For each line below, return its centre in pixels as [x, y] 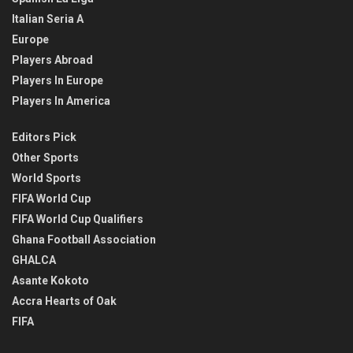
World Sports [46, 178]
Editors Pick [44, 137]
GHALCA [34, 260]
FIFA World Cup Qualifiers [78, 219]
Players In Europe [58, 81]
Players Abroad [52, 60]
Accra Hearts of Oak [64, 301]
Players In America [61, 101]
